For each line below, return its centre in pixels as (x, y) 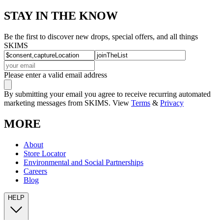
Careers (35, 171)
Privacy (172, 103)
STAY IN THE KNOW (61, 15)
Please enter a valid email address (55, 75)
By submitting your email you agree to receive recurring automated (107, 94)
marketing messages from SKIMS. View (68, 103)
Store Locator (45, 153)
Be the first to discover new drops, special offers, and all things (101, 36)
